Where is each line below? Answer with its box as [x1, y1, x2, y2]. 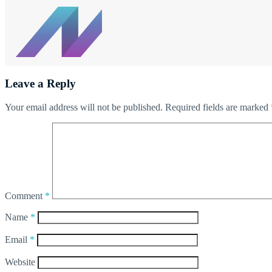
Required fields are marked [165, 101, 271, 112]
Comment [5, 190, 45, 201]
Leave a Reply [5, 77, 76, 90]
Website [5, 256, 35, 267]
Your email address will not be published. [5, 101, 163, 112]
